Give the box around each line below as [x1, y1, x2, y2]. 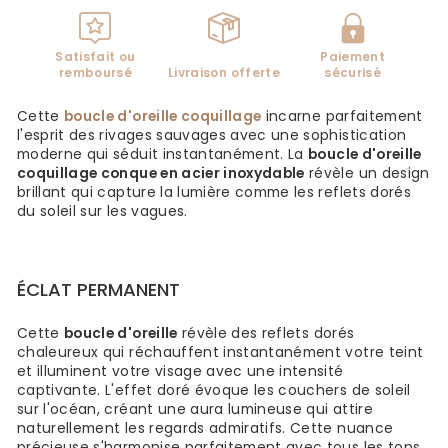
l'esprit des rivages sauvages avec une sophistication [17, 126, 407, 145]
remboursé [58, 64, 132, 81]
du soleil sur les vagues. [17, 202, 188, 221]
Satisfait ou [55, 48, 136, 65]
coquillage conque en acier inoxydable [17, 164, 305, 183]
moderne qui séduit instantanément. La [17, 145, 309, 164]
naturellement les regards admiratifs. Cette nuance [17, 419, 394, 438]
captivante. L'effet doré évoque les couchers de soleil [17, 381, 411, 400]
